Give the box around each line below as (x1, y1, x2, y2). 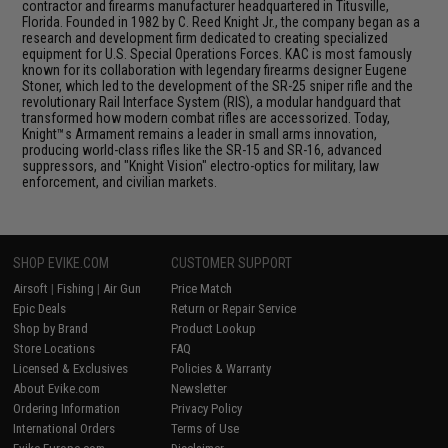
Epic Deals (13, 300, 67, 316)
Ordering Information (13, 400, 121, 416)
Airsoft (13, 280, 49, 296)
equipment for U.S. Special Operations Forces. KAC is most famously (22, 45, 413, 62)
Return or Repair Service (171, 300, 297, 316)
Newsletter (171, 380, 228, 396)
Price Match (171, 280, 233, 296)
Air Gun (103, 280, 142, 296)
